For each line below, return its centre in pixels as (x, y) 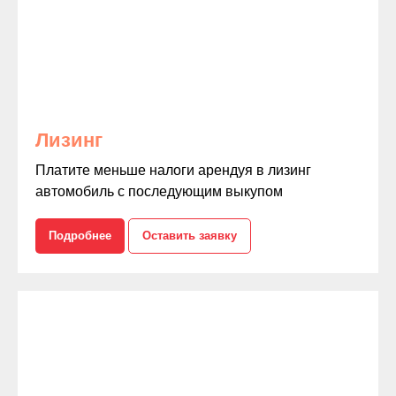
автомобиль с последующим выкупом (159, 191)
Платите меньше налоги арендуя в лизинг (173, 170)
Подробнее (80, 235)
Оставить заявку (190, 235)
